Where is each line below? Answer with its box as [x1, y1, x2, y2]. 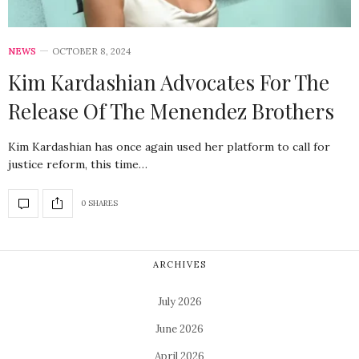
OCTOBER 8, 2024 [52, 45, 131, 57]
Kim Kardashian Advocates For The [8, 67, 329, 96]
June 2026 [155, 321, 204, 336]
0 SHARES [81, 198, 118, 209]
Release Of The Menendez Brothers [8, 96, 334, 125]
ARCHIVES [153, 258, 206, 270]
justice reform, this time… [8, 156, 147, 171]
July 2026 [157, 294, 202, 309]
